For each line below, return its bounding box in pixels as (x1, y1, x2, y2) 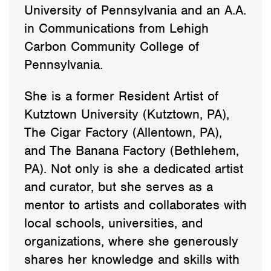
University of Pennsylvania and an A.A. (24, 1, 246, 18)
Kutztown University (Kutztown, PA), (24, 105, 229, 122)
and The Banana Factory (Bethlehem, (24, 142, 239, 158)
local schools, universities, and (24, 214, 203, 231)
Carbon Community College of (24, 38, 199, 54)
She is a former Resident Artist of (24, 87, 218, 104)
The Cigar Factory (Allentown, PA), (24, 123, 222, 140)
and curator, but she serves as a (24, 178, 213, 195)
